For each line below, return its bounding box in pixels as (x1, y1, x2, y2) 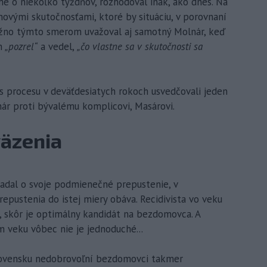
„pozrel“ (2, 39, 38, 53)
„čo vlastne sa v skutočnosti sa (74, 39, 203, 53)
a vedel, (38, 39, 74, 53)
